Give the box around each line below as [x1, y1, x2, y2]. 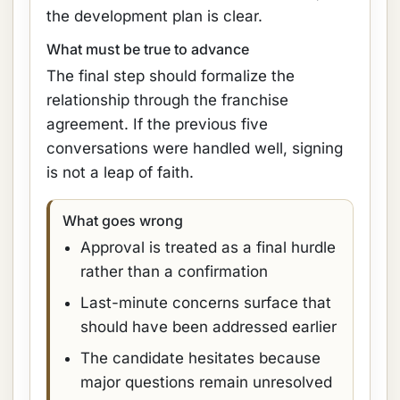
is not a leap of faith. [46, 163, 194, 181]
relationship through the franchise [46, 91, 288, 109]
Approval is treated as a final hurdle [80, 238, 336, 256]
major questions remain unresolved [80, 373, 332, 391]
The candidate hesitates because [80, 349, 321, 367]
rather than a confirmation [80, 262, 268, 280]
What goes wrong [62, 212, 183, 229]
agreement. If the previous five [46, 115, 268, 133]
